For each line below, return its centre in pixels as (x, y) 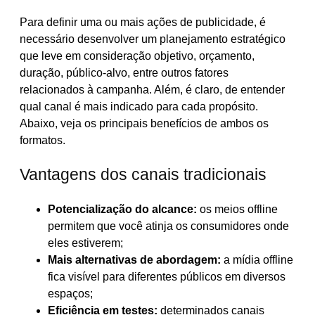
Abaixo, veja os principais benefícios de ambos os (144, 124)
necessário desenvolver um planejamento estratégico (153, 39)
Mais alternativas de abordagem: (134, 259)
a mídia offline (257, 259)
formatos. (43, 141)
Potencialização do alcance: (122, 209)
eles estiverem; (85, 243)
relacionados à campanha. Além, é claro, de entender (152, 90)
